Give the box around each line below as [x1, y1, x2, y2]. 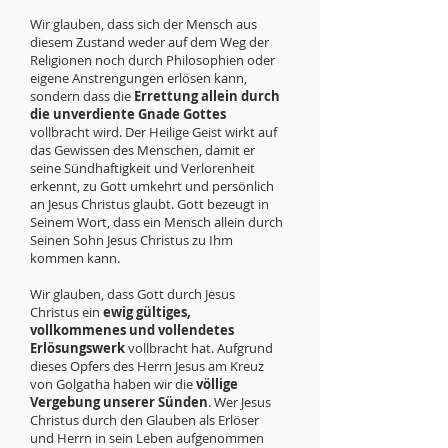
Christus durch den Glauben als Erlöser [30, 411, 259, 429]
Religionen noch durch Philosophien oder [30, 51, 275, 69]
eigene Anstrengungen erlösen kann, [30, 69, 247, 87]
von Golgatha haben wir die [30, 375, 196, 393]
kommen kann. [30, 249, 120, 267]
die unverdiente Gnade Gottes [30, 105, 226, 123]
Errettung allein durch [134, 87, 280, 105]
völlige [196, 375, 238, 393]
